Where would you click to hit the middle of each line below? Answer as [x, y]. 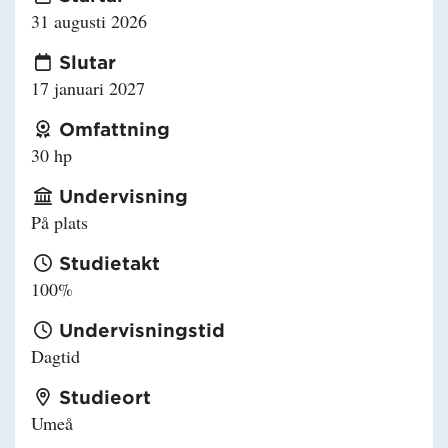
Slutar [87, 61]
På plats [59, 221]
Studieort [105, 396]
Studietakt [109, 262]
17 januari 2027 [88, 87]
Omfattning [114, 128]
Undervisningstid [142, 329]
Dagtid [55, 355]
